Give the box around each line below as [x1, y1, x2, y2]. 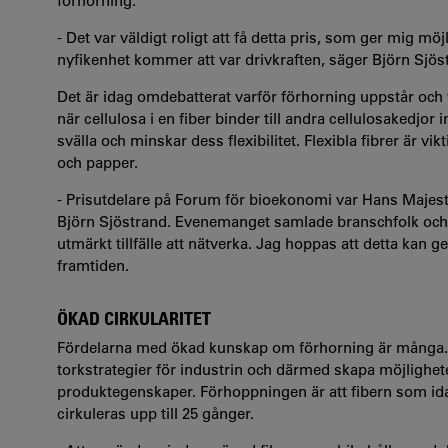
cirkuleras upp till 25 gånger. [57, 403, 258, 423]
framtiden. [57, 256, 129, 275]
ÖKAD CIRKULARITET [57, 307, 211, 329]
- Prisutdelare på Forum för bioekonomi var [57, 190, 362, 209]
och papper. [57, 153, 138, 172]
